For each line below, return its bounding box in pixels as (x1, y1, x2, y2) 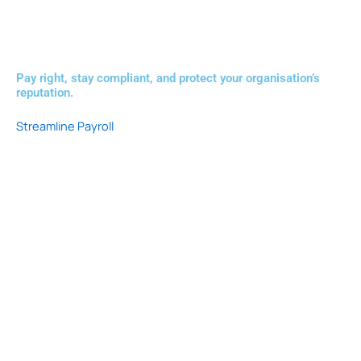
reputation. (16, 85, 73, 100)
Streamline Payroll (16, 117, 114, 134)
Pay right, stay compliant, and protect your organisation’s (16, 70, 320, 85)
